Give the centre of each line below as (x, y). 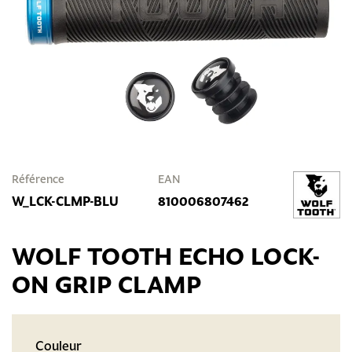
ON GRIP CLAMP (106, 284)
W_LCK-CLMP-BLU (65, 201)
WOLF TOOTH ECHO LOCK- (166, 256)
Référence (38, 179)
